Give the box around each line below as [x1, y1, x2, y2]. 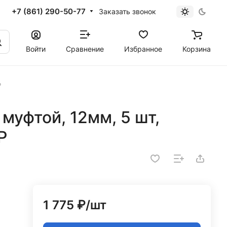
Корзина [182, 44, 211, 53]
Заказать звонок [98, 7, 156, 16]
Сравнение [66, 44, 104, 53]
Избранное [124, 44, 162, 53]
